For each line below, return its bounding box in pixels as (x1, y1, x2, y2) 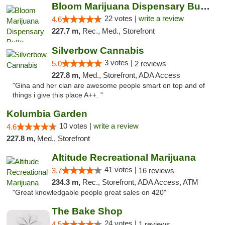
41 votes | (104, 165, 139, 174)
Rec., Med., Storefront (82, 27, 155, 35)
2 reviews (134, 59, 166, 68)
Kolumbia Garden (7, 108, 87, 119)
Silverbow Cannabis (51, 45, 144, 56)
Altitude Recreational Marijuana (51, 152, 196, 163)
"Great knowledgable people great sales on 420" (13, 189, 166, 196)
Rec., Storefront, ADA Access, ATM (82, 178, 198, 186)
